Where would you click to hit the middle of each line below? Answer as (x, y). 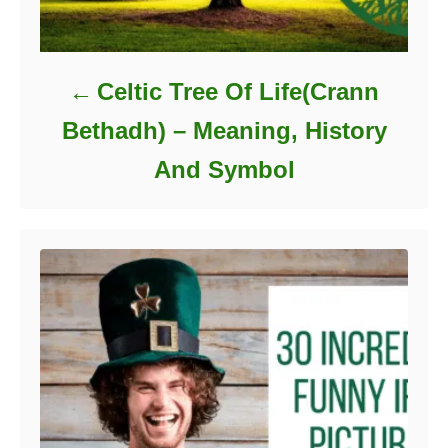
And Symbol (224, 170)
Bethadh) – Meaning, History (224, 131)
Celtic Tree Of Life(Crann (238, 92)
